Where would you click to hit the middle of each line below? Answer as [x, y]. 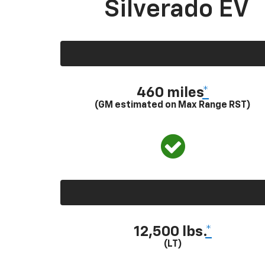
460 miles [169, 93]
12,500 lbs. [169, 232]
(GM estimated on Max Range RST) [173, 105]
